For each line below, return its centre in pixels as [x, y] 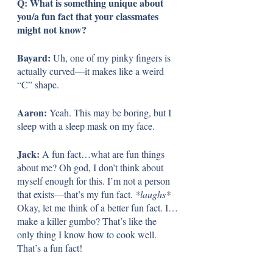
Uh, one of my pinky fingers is [112, 57]
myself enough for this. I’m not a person [95, 180]
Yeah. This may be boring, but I [112, 112]
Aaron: [33, 112]
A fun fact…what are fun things [105, 154]
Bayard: [34, 57]
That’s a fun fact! [50, 247]
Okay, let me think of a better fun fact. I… [97, 207]
